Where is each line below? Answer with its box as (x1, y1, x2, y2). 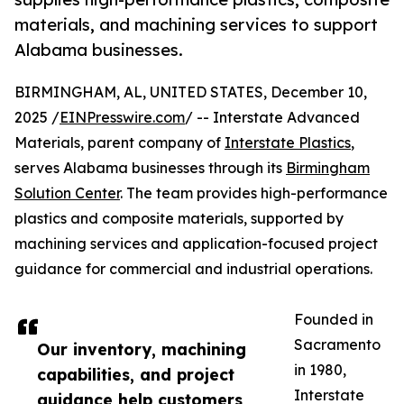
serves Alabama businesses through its (14, 159, 286, 178)
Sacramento (294, 335, 381, 354)
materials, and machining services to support (14, 14, 378, 35)
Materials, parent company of (14, 133, 225, 152)
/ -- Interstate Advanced (185, 108, 360, 127)
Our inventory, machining (37, 339, 246, 360)
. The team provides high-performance (120, 184, 388, 203)
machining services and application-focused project (14, 234, 378, 253)
